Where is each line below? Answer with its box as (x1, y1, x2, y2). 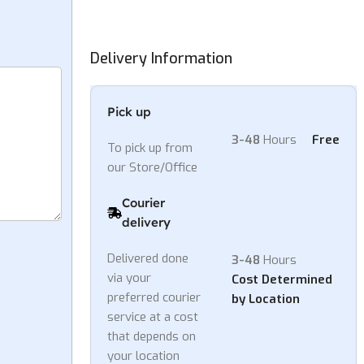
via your (107, 269, 152, 286)
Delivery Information (90, 48, 233, 68)
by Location (232, 290, 301, 307)
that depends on (107, 327, 197, 344)
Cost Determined (232, 271, 333, 288)
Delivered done (107, 249, 189, 266)
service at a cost (107, 308, 199, 325)
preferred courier (107, 288, 201, 305)
